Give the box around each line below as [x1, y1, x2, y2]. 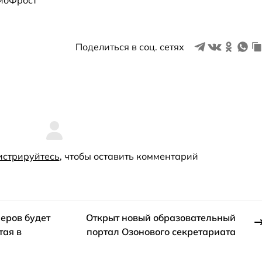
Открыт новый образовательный [86, 212, 236, 224]
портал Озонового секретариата [87, 226, 236, 238]
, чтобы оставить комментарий [59, 150, 198, 163]
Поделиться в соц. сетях [75, 40, 185, 53]
